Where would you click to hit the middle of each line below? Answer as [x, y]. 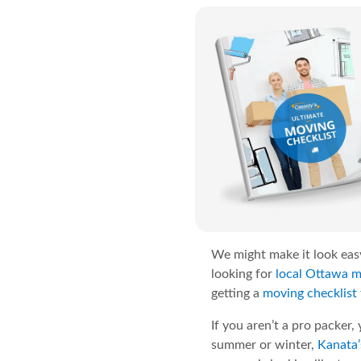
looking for [243, 274]
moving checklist [310, 294]
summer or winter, [264, 345]
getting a [237, 294]
